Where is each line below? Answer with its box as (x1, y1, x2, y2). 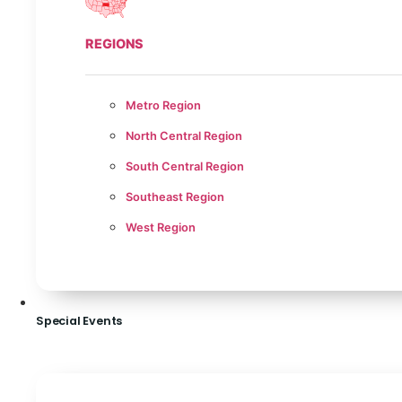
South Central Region (126, 160, 244, 174)
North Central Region (126, 129, 242, 144)
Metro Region (126, 99, 201, 113)
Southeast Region (126, 190, 224, 205)
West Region (126, 221, 196, 235)
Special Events (36, 313, 123, 329)
